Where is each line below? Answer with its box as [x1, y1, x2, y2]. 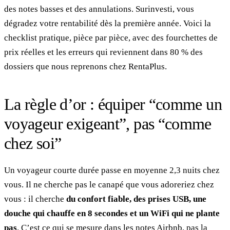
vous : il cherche [4, 194, 66, 204]
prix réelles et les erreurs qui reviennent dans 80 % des [4, 47, 203, 57]
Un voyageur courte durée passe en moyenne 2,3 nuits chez [4, 165, 220, 175]
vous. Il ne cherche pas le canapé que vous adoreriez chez [4, 179, 214, 189]
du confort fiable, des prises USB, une [66, 194, 206, 204]
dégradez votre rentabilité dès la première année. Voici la [4, 18, 211, 28]
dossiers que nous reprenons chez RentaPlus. [4, 61, 167, 71]
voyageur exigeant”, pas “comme [4, 114, 212, 133]
